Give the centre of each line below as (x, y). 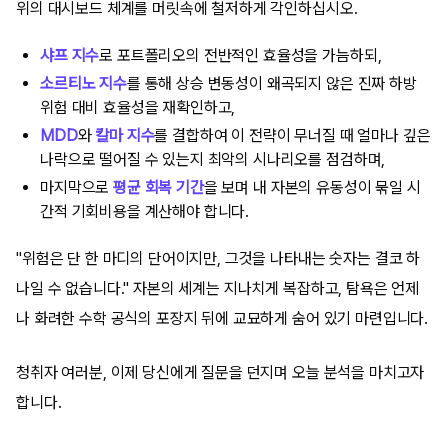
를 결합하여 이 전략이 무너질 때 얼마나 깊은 (292, 135)
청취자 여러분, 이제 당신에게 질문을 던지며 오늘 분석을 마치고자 (220, 372)
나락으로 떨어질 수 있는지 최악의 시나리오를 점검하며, (213, 159)
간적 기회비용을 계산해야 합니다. (145, 211)
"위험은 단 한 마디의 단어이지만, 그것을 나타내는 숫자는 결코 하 (218, 258)
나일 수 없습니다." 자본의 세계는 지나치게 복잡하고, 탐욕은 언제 (218, 288)
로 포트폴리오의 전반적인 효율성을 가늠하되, (240, 55)
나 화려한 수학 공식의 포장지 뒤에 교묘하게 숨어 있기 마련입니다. (222, 318)
